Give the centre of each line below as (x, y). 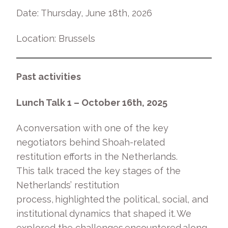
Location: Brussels (58, 38)
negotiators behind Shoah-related (91, 142)
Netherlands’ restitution (68, 185)
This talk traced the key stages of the (98, 171)
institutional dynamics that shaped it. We (104, 213)
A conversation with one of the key (92, 128)
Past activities (49, 77)
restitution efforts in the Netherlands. (97, 156)
